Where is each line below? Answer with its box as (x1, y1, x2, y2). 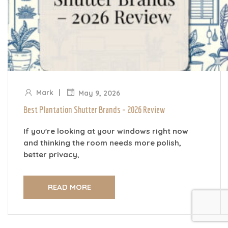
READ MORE (47, 182, 91, 192)
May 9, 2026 (78, 88, 120, 98)
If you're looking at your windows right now (23, 126, 188, 136)
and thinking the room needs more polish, (23, 137, 181, 148)
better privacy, (23, 149, 79, 159)
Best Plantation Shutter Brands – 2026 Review (23, 104, 165, 115)
